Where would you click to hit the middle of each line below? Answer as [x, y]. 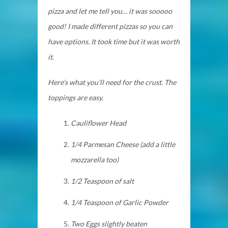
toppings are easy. [76, 97]
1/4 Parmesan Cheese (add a [116, 144]
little [168, 144]
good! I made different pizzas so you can [110, 26]
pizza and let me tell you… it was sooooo [110, 11]
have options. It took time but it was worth [114, 41]
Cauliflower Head [98, 123]
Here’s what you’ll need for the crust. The [112, 82]
